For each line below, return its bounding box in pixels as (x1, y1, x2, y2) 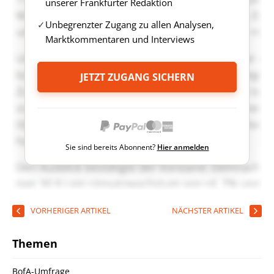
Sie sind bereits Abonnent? (65, 141, 157, 152)
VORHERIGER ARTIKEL (31, 204, 111, 216)
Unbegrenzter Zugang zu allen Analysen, (45, 18, 214, 31)
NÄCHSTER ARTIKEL (172, 204, 243, 216)
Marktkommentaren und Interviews (45, 32, 194, 45)
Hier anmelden (157, 141, 209, 152)
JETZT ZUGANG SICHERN (80, 70, 194, 84)
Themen (12, 235, 57, 251)
